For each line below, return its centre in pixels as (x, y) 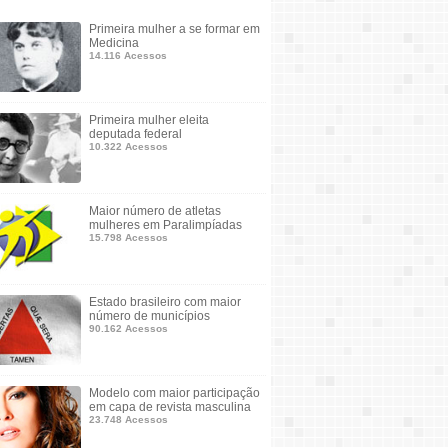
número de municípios (149, 316)
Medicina (114, 43)
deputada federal (135, 134)
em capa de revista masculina (170, 407)
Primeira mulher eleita (149, 120)
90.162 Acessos (128, 328)
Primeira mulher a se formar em (174, 29)
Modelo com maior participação (174, 393)
